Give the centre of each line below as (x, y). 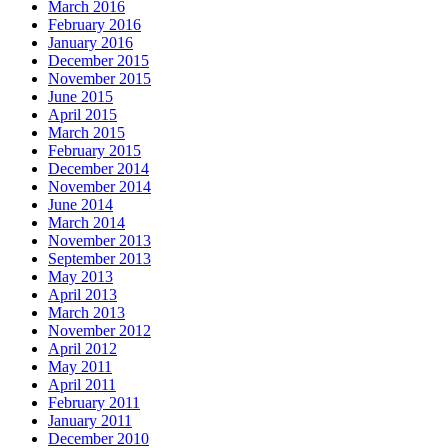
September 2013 (99, 258)
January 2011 (90, 420)
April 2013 (82, 294)
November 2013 (99, 240)
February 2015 (94, 150)
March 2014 (86, 222)
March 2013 (86, 312)
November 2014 (99, 186)
